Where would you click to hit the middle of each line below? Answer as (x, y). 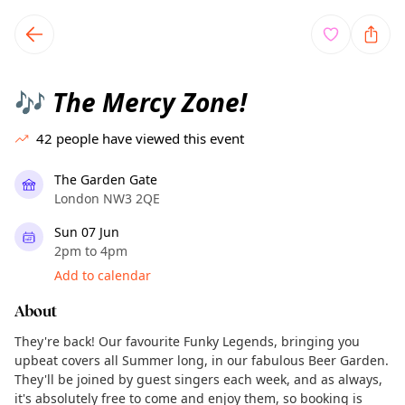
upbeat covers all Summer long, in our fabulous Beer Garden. (202, 360)
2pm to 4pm (91, 251)
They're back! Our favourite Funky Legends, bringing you (187, 341)
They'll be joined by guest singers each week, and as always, (198, 379)
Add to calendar (103, 275)
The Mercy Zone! (146, 102)
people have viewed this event (150, 138)
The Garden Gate (106, 179)
